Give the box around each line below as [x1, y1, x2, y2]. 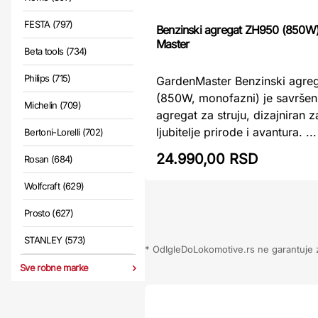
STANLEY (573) [24, 234, 86, 246]
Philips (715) [24, 72, 71, 84]
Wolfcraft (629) [24, 180, 84, 192]
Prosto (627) [24, 207, 74, 219]
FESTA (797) [24, 18, 73, 30]
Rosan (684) [24, 153, 73, 165]
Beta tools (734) [24, 45, 87, 57]
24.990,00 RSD [156, 150, 258, 168]
